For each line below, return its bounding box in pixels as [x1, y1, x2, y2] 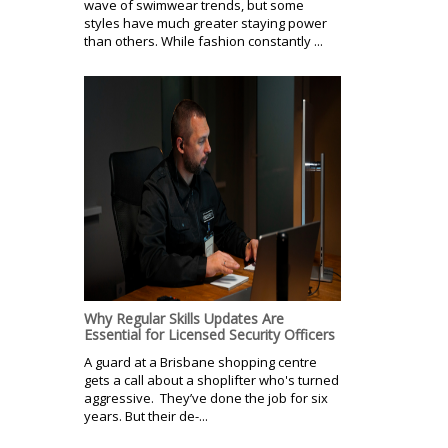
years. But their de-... [84, 406, 208, 425]
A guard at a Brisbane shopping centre [84, 352, 317, 371]
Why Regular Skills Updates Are [84, 308, 284, 328]
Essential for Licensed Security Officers [84, 324, 335, 344]
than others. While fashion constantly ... [84, 31, 323, 50]
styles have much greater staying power [84, 13, 327, 32]
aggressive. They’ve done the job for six [84, 388, 328, 407]
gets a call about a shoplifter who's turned [84, 370, 339, 389]
